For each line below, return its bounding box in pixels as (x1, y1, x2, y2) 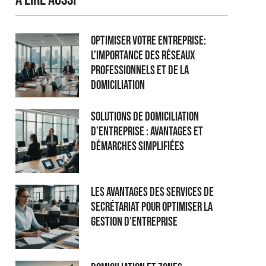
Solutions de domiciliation (91, 109, 199, 124)
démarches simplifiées (91, 138, 185, 154)
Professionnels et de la (91, 63, 189, 78)
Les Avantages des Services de (91, 185, 214, 200)
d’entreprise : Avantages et (91, 123, 204, 139)
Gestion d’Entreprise (91, 214, 178, 230)
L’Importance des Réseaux (91, 48, 196, 64)
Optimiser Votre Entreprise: (91, 33, 207, 49)
